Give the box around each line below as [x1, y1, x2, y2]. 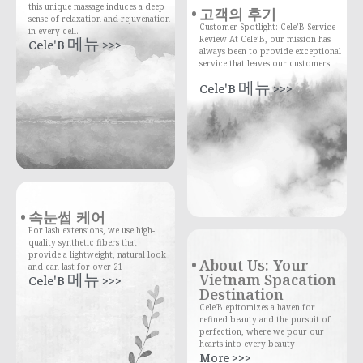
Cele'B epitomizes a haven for [199, 301, 315, 314]
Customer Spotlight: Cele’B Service [199, 21, 335, 33]
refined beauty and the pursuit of [199, 314, 331, 326]
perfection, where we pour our [199, 326, 324, 338]
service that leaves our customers [199, 58, 330, 70]
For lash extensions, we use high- [28, 224, 155, 236]
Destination [199, 284, 284, 305]
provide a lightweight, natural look [28, 248, 166, 260]
